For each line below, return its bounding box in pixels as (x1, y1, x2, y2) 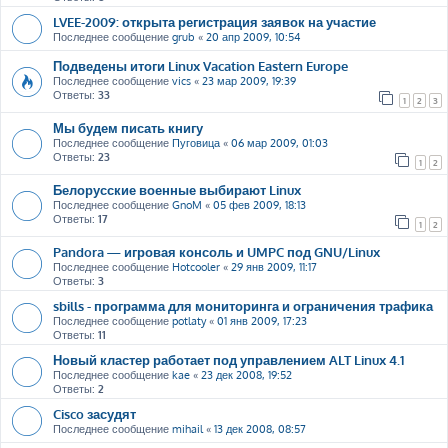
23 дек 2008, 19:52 (201, 368, 292, 382)
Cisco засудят (53, 405, 136, 422)
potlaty (172, 314, 206, 328)
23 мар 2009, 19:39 (202, 74, 296, 88)
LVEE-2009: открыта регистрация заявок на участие (53, 13, 376, 30)
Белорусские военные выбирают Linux (53, 181, 301, 198)
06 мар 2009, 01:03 (231, 136, 328, 150)
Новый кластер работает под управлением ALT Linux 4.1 (53, 351, 404, 368)
